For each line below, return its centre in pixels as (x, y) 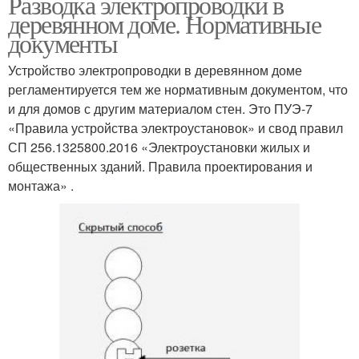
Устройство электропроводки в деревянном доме (155, 71)
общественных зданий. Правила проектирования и (160, 167)
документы (63, 43)
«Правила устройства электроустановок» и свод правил (175, 128)
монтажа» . (41, 186)
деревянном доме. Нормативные (165, 24)
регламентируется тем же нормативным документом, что (178, 90)
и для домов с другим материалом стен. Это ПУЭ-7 (160, 109)
